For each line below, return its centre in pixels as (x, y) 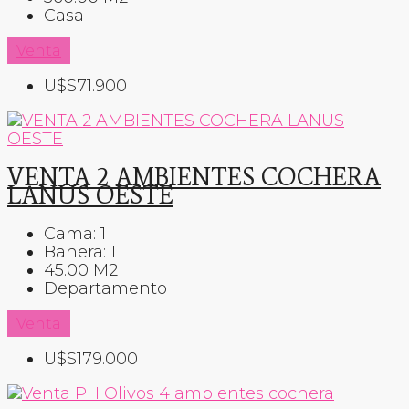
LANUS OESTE (90, 194)
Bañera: (75, 252)
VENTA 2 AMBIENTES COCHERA (194, 176)
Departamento (105, 289)
